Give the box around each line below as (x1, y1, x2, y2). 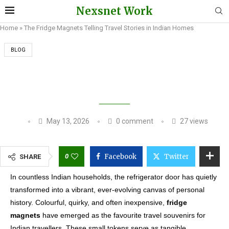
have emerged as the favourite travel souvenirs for (40, 211, 205, 219)
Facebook (104, 152, 136, 161)
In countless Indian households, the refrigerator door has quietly (10, 173, 217, 181)
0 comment (114, 117, 153, 125)
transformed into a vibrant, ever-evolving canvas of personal (10, 186, 204, 194)
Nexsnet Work (76, 5, 153, 17)
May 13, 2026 (46, 117, 89, 125)
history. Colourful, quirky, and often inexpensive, (10, 198, 167, 207)
